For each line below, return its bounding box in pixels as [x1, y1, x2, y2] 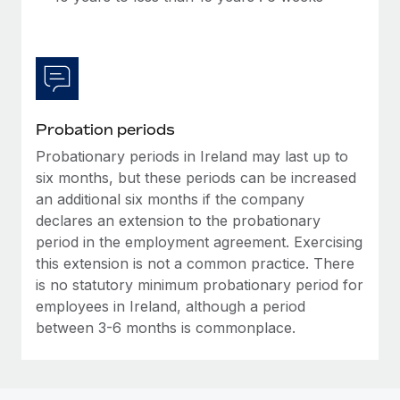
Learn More [44, 52, 124, 70]
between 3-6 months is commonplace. [36, 318, 296, 337]
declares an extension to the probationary [36, 211, 321, 229]
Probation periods [36, 120, 175, 138]
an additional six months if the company [36, 189, 304, 208]
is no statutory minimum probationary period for [36, 275, 363, 294]
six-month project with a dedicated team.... [44, 18, 268, 31]
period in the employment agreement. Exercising [36, 232, 362, 251]
